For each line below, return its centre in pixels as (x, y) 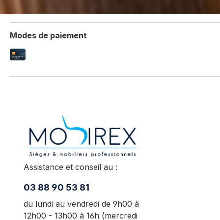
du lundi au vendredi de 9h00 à (81, 204)
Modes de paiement (48, 35)
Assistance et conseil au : (70, 167)
